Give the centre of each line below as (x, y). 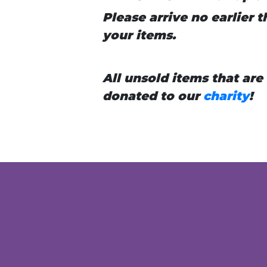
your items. (139, 35)
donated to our (153, 96)
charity (226, 96)
